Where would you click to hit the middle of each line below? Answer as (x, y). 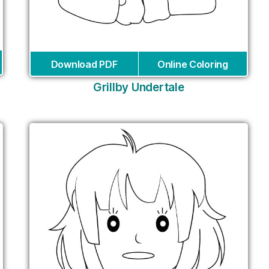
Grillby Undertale (139, 87)
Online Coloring (192, 64)
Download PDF (84, 64)
